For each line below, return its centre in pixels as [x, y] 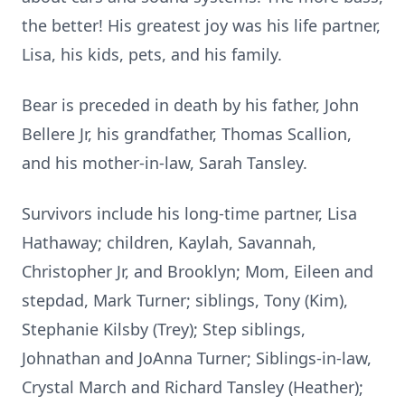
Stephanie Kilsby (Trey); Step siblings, [164, 329]
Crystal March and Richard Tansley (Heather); [193, 387]
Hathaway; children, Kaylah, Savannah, [169, 242]
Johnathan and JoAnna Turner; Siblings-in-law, [197, 358]
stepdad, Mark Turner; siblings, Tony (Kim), [185, 300]
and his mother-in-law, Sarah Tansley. [165, 163]
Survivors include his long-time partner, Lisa [189, 213]
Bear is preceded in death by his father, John [190, 105]
